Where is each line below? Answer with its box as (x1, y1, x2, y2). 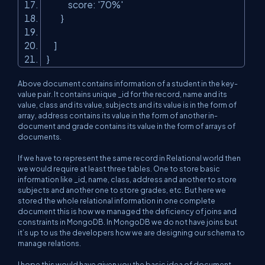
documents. (18, 131, 62, 141)
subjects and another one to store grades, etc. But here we (18, 185, 226, 195)
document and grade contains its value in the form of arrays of (18, 121, 235, 131)
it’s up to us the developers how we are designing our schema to (18, 227, 245, 237)
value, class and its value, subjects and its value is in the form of (18, 99, 237, 109)
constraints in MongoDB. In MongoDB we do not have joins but (18, 216, 237, 227)
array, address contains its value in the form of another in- (18, 110, 218, 120)
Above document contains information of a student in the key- (18, 78, 238, 88)
